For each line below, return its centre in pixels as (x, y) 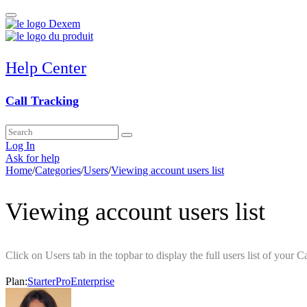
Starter (41, 281)
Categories (58, 170)
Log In (20, 145)
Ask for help (33, 158)
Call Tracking (42, 101)
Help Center (46, 68)
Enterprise (93, 281)
